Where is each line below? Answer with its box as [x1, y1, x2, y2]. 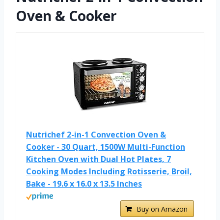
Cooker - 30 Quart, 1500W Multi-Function [26, 141, 185, 152]
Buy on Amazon [137, 204, 188, 214]
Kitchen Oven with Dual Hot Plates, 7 [26, 153, 171, 165]
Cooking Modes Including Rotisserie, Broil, [26, 165, 192, 177]
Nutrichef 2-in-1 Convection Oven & [26, 129, 166, 140]
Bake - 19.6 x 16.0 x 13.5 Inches [26, 178, 142, 189]
